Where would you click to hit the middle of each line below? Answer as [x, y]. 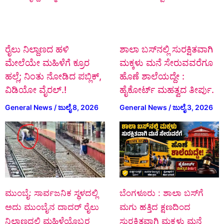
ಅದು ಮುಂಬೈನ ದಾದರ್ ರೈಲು [52, 207]
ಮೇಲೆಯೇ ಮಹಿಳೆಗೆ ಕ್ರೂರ [47, 63]
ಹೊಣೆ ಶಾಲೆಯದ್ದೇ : [152, 76]
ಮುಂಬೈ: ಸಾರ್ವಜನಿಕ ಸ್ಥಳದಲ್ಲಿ [51, 193]
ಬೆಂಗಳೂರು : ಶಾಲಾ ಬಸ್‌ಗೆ [161, 193]
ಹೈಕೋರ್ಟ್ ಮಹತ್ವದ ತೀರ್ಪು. [166, 90]
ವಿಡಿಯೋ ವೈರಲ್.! [36, 90]
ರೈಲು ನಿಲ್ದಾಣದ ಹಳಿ [37, 49]
